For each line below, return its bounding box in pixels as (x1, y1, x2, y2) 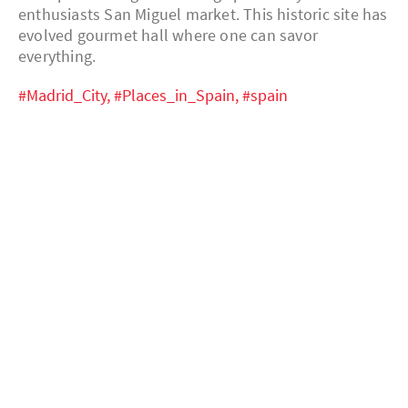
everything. (18, 46, 97, 67)
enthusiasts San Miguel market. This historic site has (18, 4, 388, 25)
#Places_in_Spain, (114, 85, 242, 107)
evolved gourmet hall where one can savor (18, 25, 319, 46)
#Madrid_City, (18, 85, 114, 107)
